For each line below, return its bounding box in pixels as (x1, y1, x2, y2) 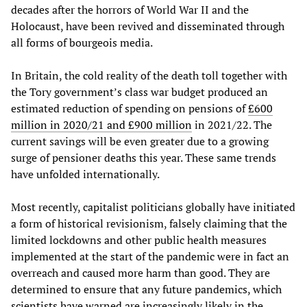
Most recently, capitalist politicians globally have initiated (11, 199, 295, 214)
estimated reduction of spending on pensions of (11, 100, 248, 116)
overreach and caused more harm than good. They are (11, 265, 270, 280)
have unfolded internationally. (11, 166, 160, 182)
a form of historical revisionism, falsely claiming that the (11, 215, 287, 231)
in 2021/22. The (192, 116, 272, 132)
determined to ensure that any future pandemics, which (11, 281, 282, 297)
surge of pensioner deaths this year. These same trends (11, 149, 276, 165)
